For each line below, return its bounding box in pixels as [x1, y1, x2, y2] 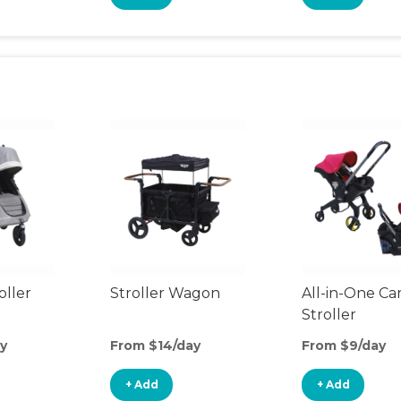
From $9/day [302, 337, 386, 354]
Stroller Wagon [110, 285, 220, 302]
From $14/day [110, 337, 200, 354]
